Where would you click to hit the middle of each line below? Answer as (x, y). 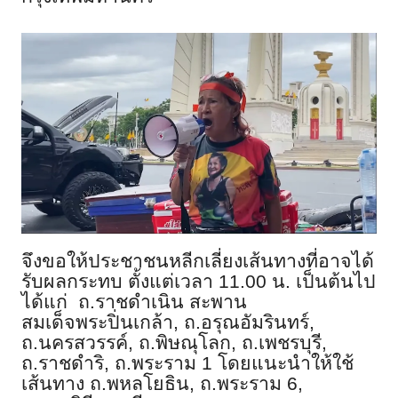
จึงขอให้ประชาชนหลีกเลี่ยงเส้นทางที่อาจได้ (198, 262)
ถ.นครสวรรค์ (75, 343)
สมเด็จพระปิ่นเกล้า (97, 323)
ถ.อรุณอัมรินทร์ (247, 323)
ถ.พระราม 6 (249, 384)
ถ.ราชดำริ (63, 364)
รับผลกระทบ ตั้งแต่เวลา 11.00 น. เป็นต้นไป (199, 282)
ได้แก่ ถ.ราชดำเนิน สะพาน (134, 302)
